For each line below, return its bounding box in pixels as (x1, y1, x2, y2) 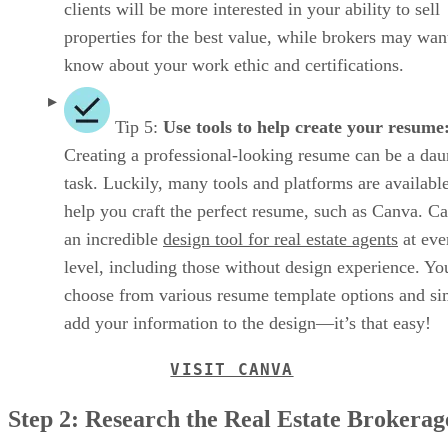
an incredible (64, 228, 163, 249)
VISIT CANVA (170, 359, 294, 379)
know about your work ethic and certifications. (64, 54, 404, 75)
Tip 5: (110, 116, 163, 137)
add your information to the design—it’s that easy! (64, 312, 431, 333)
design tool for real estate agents (163, 228, 398, 249)
